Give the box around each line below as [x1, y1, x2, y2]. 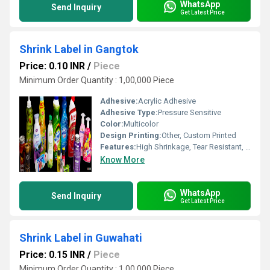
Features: [100, 142, 136, 151]
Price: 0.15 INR [19, 249, 85, 260]
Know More [100, 155, 145, 165]
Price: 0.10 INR [19, 60, 85, 72]
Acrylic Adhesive [138, 96, 196, 105]
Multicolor [124, 119, 159, 128]
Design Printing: [100, 131, 162, 140]
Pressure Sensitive [158, 108, 221, 117]
